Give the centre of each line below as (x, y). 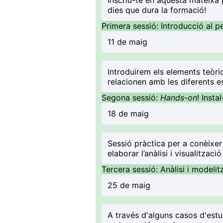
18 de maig (129, 113)
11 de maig (127, 42)
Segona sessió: (131, 98)
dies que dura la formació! (157, 10)
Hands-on (179, 98)
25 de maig (129, 185)
